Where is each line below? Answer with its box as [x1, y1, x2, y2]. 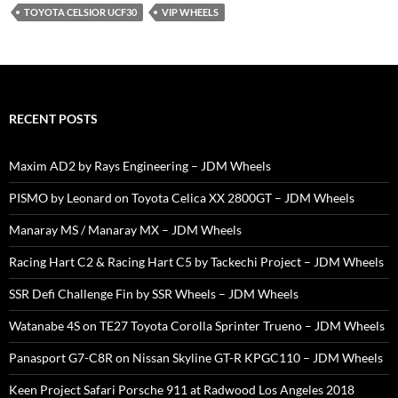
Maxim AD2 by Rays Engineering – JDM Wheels [9, 158, 271, 174]
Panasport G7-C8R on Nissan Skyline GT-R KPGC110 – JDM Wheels [9, 350, 383, 366]
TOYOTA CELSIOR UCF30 [24, 6, 137, 19]
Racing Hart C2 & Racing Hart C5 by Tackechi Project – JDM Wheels [9, 254, 384, 270]
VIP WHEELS [162, 6, 219, 19]
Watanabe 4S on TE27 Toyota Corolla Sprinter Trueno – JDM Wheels [9, 318, 385, 334]
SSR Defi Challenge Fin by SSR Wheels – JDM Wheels [9, 286, 298, 302]
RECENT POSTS [9, 111, 98, 127]
